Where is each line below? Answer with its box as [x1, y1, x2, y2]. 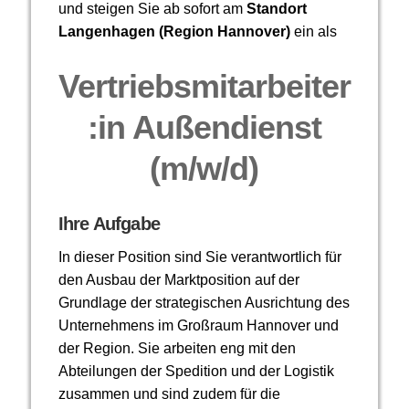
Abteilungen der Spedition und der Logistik [58, 363, 334, 380]
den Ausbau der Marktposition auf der [58, 272, 299, 288]
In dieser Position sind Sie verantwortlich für [58, 249, 341, 266]
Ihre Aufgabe [58, 214, 160, 235]
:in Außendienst [87, 109, 321, 147]
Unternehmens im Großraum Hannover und [58, 318, 339, 334]
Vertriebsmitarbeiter [58, 68, 351, 106]
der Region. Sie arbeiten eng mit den [58, 341, 296, 357]
